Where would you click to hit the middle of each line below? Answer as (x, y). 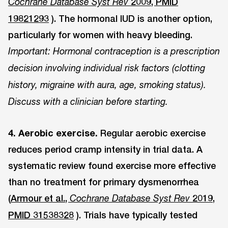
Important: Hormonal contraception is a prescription (114, 51)
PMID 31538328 (41, 215)
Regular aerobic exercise (152, 133)
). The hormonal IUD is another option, (131, 18)
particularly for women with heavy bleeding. (100, 34)
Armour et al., (40, 198)
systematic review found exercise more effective (112, 165)
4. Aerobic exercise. (53, 133)
